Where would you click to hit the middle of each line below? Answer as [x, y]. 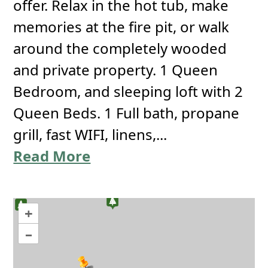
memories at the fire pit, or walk [121, 27]
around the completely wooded [120, 48]
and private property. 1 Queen [116, 70]
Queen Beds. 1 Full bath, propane [127, 113]
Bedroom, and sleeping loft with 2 [128, 91]
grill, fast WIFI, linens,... [90, 134]
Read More [52, 156]
